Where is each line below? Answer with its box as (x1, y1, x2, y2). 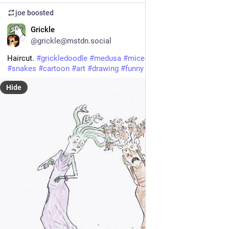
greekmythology (151, 53, 206, 63)
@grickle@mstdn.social (31, 36, 111, 45)
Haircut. (7, 53, 36, 63)
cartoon (43, 63, 70, 73)
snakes (12, 63, 36, 73)
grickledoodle (41, 53, 87, 63)
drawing (92, 63, 119, 73)
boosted (26, 8, 54, 17)
